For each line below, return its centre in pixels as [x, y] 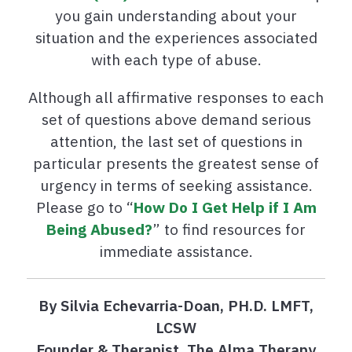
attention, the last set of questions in [176, 141]
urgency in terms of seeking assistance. [176, 185]
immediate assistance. [176, 251]
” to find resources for [229, 229]
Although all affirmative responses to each [176, 97]
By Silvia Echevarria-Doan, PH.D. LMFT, [176, 306]
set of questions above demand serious [176, 119]
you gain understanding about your [176, 16]
